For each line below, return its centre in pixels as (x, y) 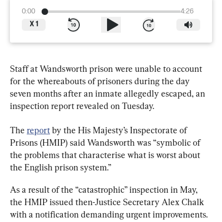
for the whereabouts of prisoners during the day (101, 81)
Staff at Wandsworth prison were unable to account (107, 68)
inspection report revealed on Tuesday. (82, 106)
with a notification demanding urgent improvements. (109, 214)
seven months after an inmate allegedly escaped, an (109, 93)
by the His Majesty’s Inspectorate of (119, 130)
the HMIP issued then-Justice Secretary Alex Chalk (108, 202)
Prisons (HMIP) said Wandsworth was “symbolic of (106, 142)
